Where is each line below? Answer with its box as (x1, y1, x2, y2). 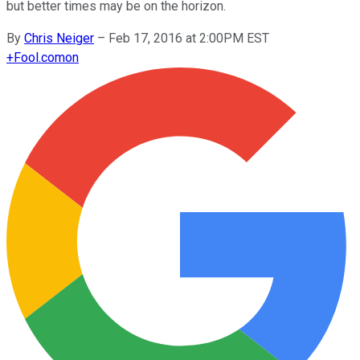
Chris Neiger (24, 30, 94, 46)
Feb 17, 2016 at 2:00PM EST (108, 30, 269, 46)
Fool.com (14, 49, 65, 65)
